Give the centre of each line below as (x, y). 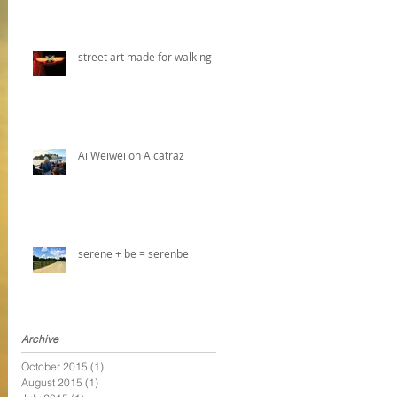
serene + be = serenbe (133, 253)
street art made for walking (145, 56)
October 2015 (54, 366)
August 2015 (52, 382)
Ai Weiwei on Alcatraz (131, 155)
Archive (40, 339)
